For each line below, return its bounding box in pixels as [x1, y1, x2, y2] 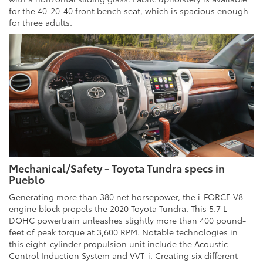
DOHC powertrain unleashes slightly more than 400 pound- [9, 214, 246, 227]
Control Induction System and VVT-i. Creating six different [9, 249, 238, 262]
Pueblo [9, 171, 45, 187]
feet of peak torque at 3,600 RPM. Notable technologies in [9, 226, 238, 238]
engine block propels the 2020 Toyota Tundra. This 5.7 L [9, 203, 227, 215]
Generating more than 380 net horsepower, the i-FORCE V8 [9, 191, 243, 203]
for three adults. [9, 16, 72, 29]
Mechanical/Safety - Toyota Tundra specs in [9, 160, 225, 176]
